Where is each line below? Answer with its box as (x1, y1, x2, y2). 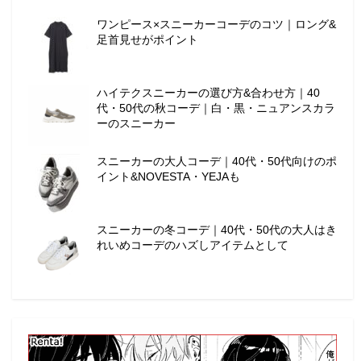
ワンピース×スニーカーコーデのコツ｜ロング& (97, 18, 336, 31)
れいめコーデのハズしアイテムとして (97, 239, 288, 252)
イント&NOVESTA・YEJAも (97, 170, 240, 184)
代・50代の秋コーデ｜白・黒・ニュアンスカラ (97, 102, 335, 115)
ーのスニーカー (97, 117, 176, 131)
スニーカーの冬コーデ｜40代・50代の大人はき (97, 223, 337, 237)
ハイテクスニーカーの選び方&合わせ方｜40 (97, 86, 320, 100)
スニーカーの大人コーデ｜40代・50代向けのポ (97, 155, 337, 168)
